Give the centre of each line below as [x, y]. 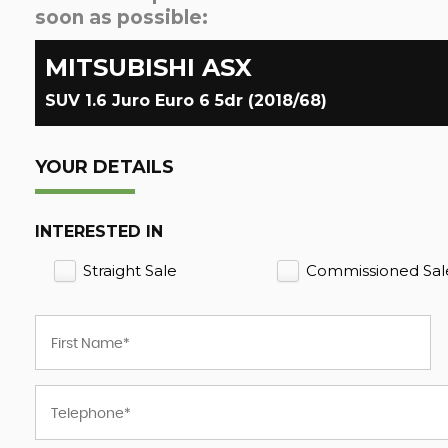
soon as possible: [121, 17]
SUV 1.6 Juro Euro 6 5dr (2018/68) [186, 100]
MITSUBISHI [120, 67]
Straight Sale [130, 271]
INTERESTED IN [99, 231]
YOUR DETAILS [104, 167]
